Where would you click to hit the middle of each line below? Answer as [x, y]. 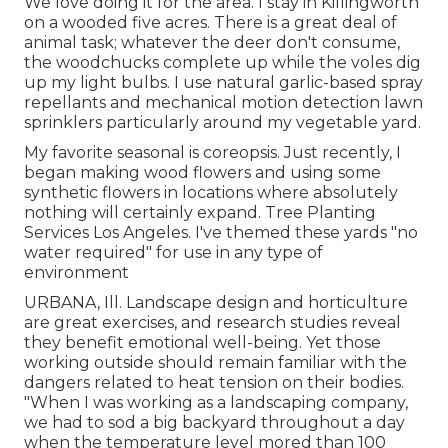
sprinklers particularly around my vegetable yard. [222, 122]
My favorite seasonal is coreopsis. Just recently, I [212, 152]
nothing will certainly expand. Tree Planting [200, 212]
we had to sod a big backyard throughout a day [214, 422]
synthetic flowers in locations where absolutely [211, 192]
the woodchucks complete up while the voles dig [222, 62]
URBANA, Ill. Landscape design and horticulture [216, 302]
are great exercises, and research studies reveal [212, 322]
